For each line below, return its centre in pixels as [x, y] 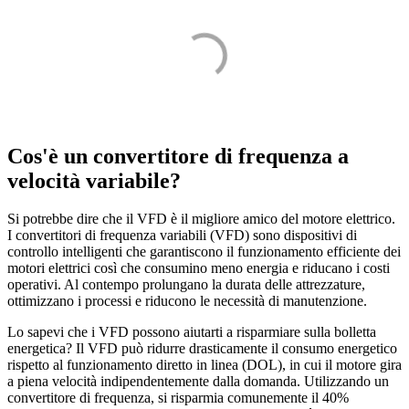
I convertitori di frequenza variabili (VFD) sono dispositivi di [182, 236]
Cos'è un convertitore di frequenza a [178, 156]
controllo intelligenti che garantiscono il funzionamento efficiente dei [204, 252]
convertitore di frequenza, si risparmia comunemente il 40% [178, 398]
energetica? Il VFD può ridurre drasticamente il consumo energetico [202, 349]
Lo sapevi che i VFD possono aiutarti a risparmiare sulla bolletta [192, 332]
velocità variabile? [94, 180]
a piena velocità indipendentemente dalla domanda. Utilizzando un [198, 382]
